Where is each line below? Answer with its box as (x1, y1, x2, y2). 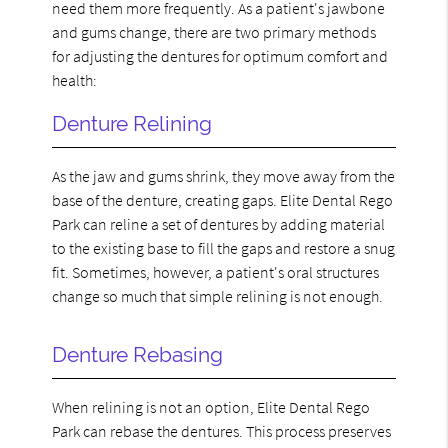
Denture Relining (52, 110, 213, 136)
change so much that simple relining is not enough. (52, 285, 384, 306)
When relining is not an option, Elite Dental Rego (52, 396, 371, 417)
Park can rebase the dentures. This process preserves (52, 420, 392, 441)
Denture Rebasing (52, 341, 224, 367)
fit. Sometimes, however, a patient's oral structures (52, 261, 380, 282)
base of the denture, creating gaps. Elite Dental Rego (52, 189, 394, 210)
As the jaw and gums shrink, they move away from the (52, 165, 396, 186)
